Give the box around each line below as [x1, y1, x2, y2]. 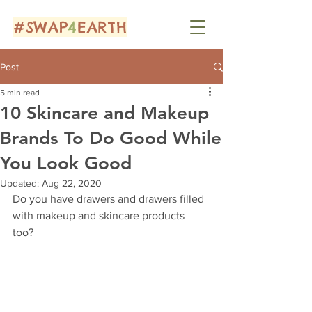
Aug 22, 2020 [42, 178, 102, 189]
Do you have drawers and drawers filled [13, 193, 207, 205]
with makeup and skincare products [13, 210, 187, 221]
